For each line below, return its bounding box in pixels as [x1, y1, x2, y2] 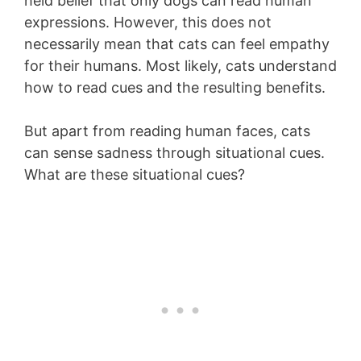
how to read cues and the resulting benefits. [24, 79, 326, 97]
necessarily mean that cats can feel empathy [24, 35, 330, 53]
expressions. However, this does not [24, 14, 272, 31]
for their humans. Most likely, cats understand [24, 57, 337, 75]
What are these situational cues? [24, 166, 245, 184]
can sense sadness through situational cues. [24, 144, 325, 162]
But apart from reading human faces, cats [24, 122, 310, 140]
